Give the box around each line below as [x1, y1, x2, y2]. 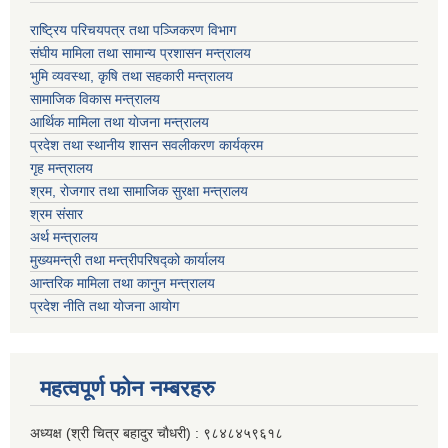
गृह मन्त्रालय [30, 160, 93, 177]
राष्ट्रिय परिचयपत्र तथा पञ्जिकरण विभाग [30, 22, 236, 39]
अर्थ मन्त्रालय [30, 229, 98, 246]
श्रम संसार [30, 206, 83, 223]
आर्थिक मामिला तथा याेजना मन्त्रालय [30, 114, 209, 131]
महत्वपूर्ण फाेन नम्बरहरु [40, 376, 215, 402]
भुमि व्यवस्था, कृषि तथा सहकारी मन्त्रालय [30, 68, 233, 85]
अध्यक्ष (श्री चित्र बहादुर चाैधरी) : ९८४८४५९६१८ [30, 425, 283, 442]
